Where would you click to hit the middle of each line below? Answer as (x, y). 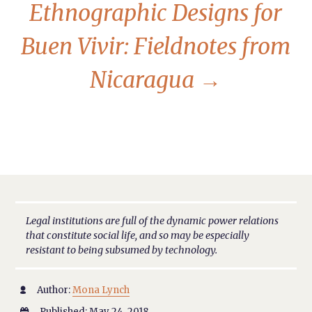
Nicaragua (145, 80)
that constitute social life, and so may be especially (137, 235)
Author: (54, 290)
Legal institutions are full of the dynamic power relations (152, 220)
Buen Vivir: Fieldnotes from (156, 46)
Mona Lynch (101, 290)
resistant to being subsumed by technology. (121, 250)
